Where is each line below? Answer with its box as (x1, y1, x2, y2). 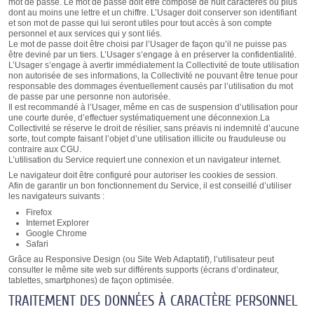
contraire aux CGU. (8, 144, 81, 155)
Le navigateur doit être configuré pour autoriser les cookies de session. (8, 170, 278, 181)
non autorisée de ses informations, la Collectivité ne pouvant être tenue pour (8, 71, 298, 81)
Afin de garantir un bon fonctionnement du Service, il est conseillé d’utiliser (8, 181, 292, 191)
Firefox (25, 207, 52, 217)
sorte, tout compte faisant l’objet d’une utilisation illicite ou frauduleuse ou (8, 134, 286, 144)
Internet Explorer (25, 217, 89, 228)
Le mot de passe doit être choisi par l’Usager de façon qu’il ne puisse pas (8, 39, 287, 50)
